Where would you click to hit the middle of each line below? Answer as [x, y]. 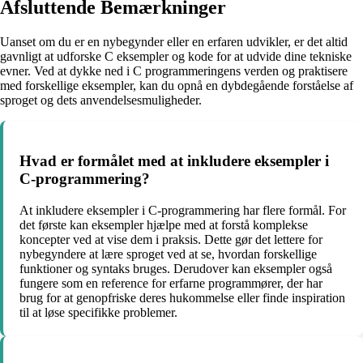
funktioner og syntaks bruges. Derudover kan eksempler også [176, 268]
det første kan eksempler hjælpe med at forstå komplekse [164, 224]
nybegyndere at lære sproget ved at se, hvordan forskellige [168, 254]
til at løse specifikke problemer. [98, 312]
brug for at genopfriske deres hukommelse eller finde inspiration [182, 297]
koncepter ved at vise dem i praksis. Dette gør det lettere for [171, 239]
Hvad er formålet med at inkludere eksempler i [174, 160]
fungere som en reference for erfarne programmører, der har [171, 283]
